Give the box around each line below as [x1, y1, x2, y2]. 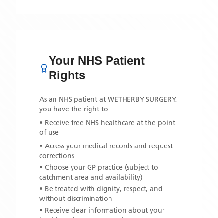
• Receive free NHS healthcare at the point [39, 118, 175, 127]
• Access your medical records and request [39, 142, 173, 150]
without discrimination [39, 194, 112, 203]
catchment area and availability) [39, 173, 143, 182]
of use [39, 128, 59, 137]
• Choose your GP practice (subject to [39, 163, 158, 172]
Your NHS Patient [49, 54, 145, 67]
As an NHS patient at [39, 95, 108, 104]
